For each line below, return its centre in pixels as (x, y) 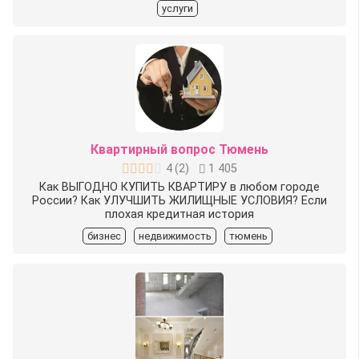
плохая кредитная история (179, 215)
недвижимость (175, 236)
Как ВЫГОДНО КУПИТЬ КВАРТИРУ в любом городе (179, 188)
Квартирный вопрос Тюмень (179, 150)
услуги (177, 8)
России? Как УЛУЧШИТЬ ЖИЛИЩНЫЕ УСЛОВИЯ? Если (179, 201)
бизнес (104, 236)
